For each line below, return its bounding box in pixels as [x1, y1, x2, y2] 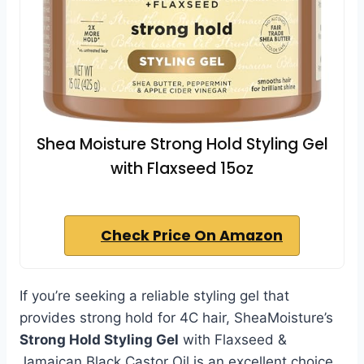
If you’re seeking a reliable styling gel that [19, 287, 289, 304]
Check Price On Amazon [101, 225, 283, 245]
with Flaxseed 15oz [110, 157, 253, 180]
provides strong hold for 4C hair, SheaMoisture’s [19, 309, 333, 326]
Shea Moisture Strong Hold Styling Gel [36, 132, 328, 155]
